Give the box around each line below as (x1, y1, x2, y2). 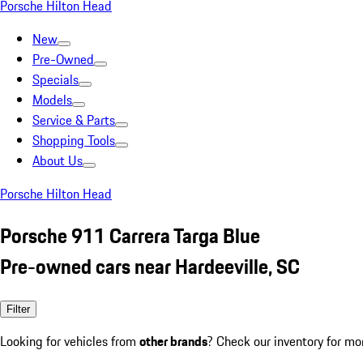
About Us (32, 151, 83, 170)
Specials (32, 70, 79, 89)
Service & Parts (32, 110, 115, 130)
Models (32, 90, 72, 109)
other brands (139, 331, 207, 351)
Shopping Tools (32, 130, 115, 150)
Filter (6, 302, 30, 315)
